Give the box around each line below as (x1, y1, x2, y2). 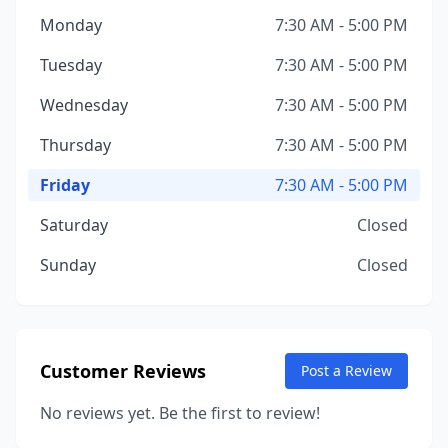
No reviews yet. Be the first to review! (40, 402, 320, 424)
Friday (40, 174, 90, 196)
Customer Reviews (40, 359, 206, 383)
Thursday (40, 134, 111, 156)
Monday (40, 14, 102, 36)
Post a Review (301, 361, 392, 380)
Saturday (40, 214, 108, 236)
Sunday (40, 254, 96, 276)
